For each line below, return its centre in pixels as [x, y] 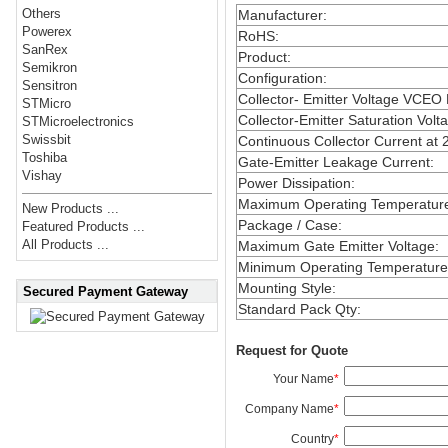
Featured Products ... [84, 227]
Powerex [47, 32]
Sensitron [50, 86]
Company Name [289, 408]
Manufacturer [280, 14]
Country [312, 438]
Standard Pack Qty [297, 308]
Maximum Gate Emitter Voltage [336, 245]
